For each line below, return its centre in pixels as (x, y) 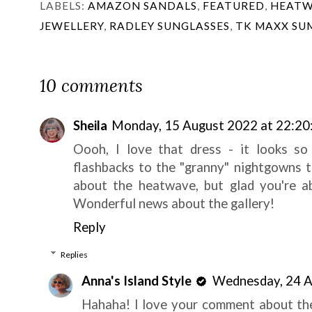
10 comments (91, 85)
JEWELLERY (72, 25)
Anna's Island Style (136, 280)
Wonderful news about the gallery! (174, 203)
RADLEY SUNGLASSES (170, 25)
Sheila (90, 125)
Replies (75, 254)
